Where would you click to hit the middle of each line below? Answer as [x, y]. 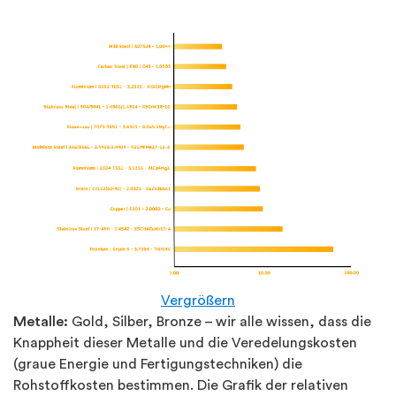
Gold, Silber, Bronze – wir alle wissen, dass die [221, 322]
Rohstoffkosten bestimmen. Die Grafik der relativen [181, 386]
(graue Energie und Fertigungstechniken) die [158, 365]
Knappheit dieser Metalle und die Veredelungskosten [185, 343]
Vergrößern [198, 301]
